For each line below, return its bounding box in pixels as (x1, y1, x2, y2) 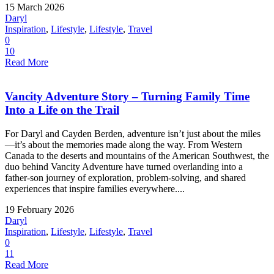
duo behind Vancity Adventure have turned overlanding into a (5, 161, 243, 172)
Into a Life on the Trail (5, 103, 119, 117)
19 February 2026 (5, 204, 74, 215)
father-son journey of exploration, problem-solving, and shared (5, 172, 246, 183)
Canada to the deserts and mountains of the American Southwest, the (5, 150, 269, 161)
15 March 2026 (5, 1, 64, 12)
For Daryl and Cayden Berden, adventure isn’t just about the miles (5, 128, 261, 139)
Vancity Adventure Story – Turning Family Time (5, 90, 250, 103)
